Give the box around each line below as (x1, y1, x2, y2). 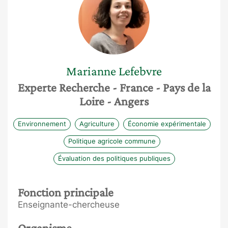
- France (112, 80, 153, 94)
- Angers (107, 94, 149, 108)
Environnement (18, 119, 66, 128)
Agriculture (79, 119, 115, 128)
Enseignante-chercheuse (18, 199, 120, 210)
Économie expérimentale (128, 119, 206, 128)
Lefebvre (119, 64, 162, 78)
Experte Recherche (17, 80, 112, 94)
